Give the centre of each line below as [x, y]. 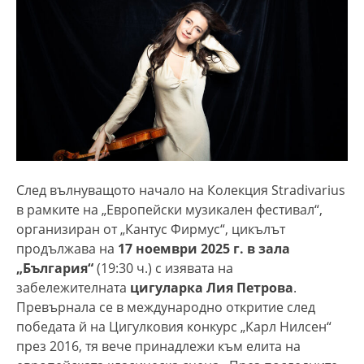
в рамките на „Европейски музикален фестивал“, [169, 209]
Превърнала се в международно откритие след [166, 307]
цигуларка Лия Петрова [212, 287]
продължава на [67, 248]
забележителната [73, 287]
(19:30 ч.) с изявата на [163, 268]
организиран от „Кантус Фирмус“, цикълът [151, 229]
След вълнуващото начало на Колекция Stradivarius [181, 190]
